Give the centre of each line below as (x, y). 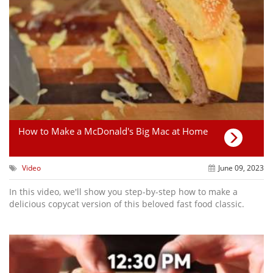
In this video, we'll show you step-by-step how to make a (123, 192)
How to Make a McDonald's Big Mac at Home (113, 131)
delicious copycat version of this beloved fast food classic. (127, 204)
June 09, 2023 (241, 168)
